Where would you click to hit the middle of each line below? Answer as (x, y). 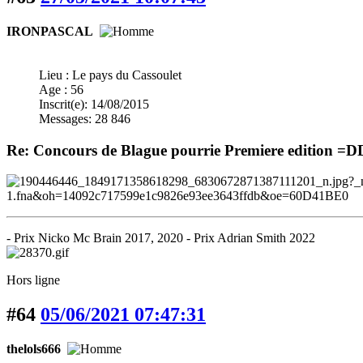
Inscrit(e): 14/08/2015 (94, 104)
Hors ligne (33, 280)
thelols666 (34, 349)
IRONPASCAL (50, 31)
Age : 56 (61, 90)
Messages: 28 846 (85, 119)
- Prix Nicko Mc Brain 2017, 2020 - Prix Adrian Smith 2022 (161, 238)
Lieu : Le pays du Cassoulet (110, 75)
